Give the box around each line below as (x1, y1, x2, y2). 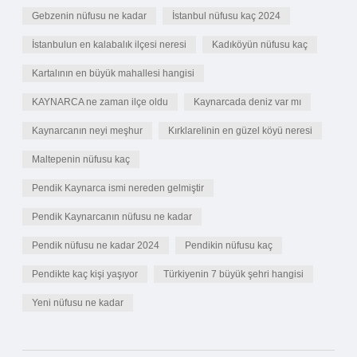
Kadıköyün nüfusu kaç (212, 39, 308, 50)
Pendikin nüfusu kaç (185, 240, 273, 251)
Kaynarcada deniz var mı (194, 96, 301, 108)
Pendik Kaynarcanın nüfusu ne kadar (32, 211, 192, 222)
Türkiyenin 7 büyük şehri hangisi (163, 269, 304, 280)
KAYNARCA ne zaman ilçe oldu (32, 96, 168, 108)
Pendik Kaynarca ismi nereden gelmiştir (32, 182, 204, 194)
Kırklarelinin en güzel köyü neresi (168, 125, 312, 136)
